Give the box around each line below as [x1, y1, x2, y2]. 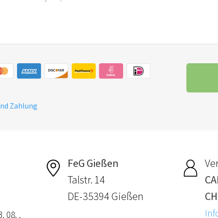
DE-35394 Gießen [68, 189, 144, 203]
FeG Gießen [68, 156, 119, 170]
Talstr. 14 [68, 172, 106, 186]
